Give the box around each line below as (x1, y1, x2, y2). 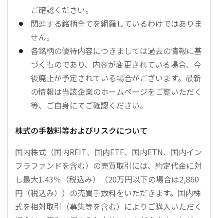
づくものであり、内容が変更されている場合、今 (31, 58, 201, 70)
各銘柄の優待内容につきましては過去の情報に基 (31, 45, 202, 56)
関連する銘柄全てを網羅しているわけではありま (31, 18, 202, 29)
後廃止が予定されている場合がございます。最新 (31, 72, 201, 84)
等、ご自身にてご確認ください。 (31, 99, 147, 111)
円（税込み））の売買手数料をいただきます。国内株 (15, 187, 201, 199)
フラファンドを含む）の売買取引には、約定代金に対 (15, 160, 202, 171)
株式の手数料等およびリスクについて (15, 125, 147, 136)
